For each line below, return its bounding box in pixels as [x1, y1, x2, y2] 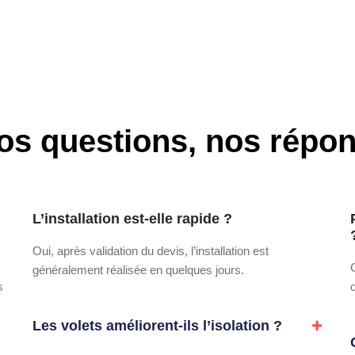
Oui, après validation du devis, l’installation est [32, 243, 269, 258]
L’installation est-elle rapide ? [32, 210, 232, 227]
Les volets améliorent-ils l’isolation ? [32, 317, 282, 334]
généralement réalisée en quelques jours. [32, 262, 244, 277]
